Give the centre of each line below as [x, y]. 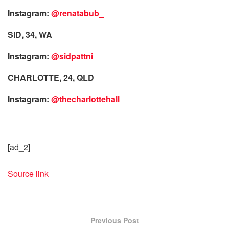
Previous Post [114, 220]
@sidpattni [72, 56]
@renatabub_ [77, 13]
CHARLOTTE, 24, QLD [51, 77]
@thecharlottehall [85, 99]
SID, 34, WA [30, 34]
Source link [28, 173]
